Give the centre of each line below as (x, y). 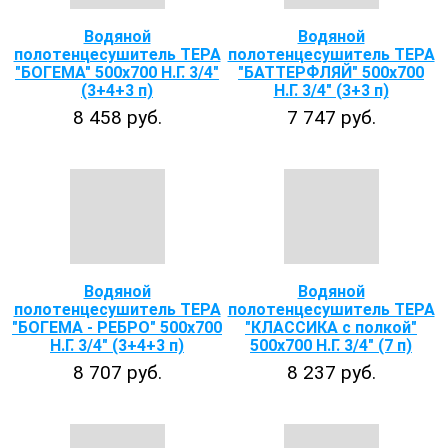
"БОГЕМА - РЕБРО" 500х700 (117, 327)
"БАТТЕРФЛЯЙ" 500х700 (331, 72)
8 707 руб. (117, 372)
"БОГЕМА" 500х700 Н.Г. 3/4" (117, 72)
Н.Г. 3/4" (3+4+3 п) (117, 345)
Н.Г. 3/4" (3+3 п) (331, 90)
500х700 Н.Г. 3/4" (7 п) (331, 345)
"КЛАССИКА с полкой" (331, 327)
